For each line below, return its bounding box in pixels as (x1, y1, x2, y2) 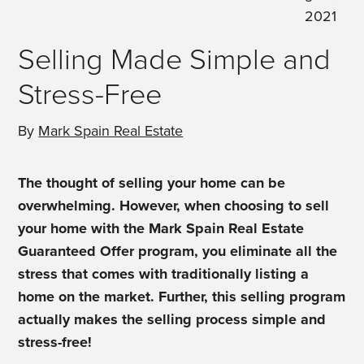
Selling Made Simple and (18, 42, 331, 77)
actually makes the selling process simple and (18, 310, 327, 328)
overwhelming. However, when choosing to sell (18, 197, 330, 214)
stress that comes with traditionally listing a (18, 265, 310, 283)
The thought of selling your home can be (18, 174, 286, 192)
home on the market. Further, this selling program (18, 288, 346, 305)
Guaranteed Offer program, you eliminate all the (18, 242, 338, 260)
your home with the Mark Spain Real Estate (18, 219, 305, 237)
